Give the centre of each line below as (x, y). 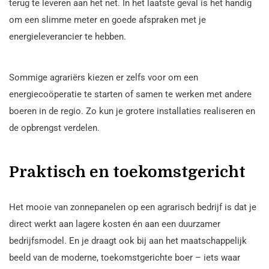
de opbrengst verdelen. (54, 128)
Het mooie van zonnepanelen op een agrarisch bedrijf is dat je (133, 207)
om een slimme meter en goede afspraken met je (107, 20)
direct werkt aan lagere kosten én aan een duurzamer (115, 224)
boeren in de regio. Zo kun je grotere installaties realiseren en (132, 111)
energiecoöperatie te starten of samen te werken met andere (130, 94)
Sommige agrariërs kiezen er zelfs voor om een (104, 77)
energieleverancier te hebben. (68, 36)
